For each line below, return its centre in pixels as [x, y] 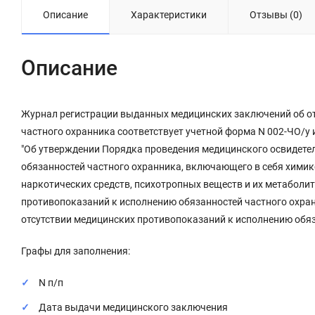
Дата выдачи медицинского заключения [133, 307]
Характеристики [169, 14]
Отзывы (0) [276, 14]
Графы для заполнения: [77, 251]
